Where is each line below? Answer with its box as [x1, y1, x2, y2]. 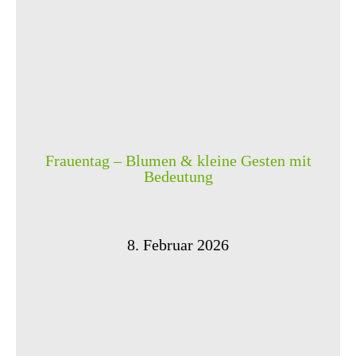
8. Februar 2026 [127, 235, 229, 253]
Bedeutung [143, 167, 213, 185]
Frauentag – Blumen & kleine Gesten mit [44, 151, 311, 169]
